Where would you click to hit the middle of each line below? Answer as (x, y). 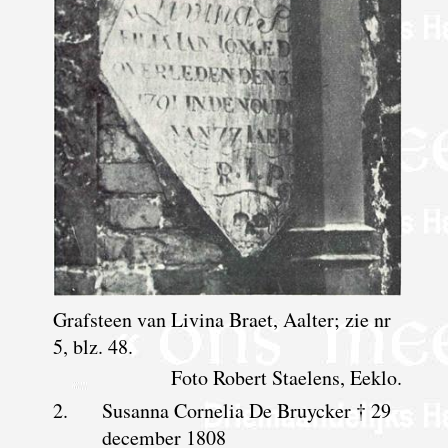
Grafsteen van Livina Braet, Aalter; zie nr (222, 319)
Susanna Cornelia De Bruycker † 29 (246, 410)
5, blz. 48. (93, 346)
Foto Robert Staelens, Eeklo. (287, 377)
